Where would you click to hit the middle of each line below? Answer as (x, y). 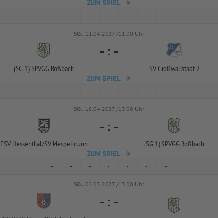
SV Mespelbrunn (66, 144)
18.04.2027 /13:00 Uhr (115, 109)
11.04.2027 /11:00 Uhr (115, 33)
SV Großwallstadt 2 (174, 68)
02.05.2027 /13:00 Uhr (115, 184)
